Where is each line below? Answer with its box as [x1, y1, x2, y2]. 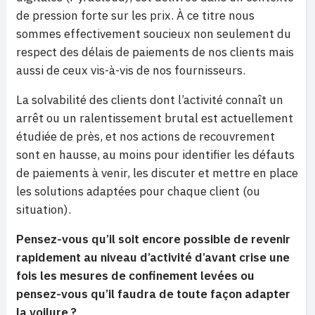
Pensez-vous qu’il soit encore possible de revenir [16, 231, 290, 247]
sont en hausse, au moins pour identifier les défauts [16, 147, 295, 163]
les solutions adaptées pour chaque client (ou [16, 184, 260, 200]
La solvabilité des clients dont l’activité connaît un [16, 92, 283, 108]
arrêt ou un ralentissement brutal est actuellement [16, 110, 293, 127]
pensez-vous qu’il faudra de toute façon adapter [16, 286, 290, 302]
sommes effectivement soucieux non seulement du [16, 26, 291, 42]
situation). [16, 202, 71, 218]
